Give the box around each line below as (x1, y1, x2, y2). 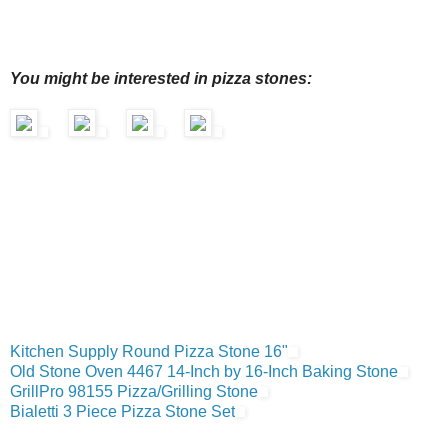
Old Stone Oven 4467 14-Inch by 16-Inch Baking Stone (10, 363, 398, 381)
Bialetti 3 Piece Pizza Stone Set (10, 403, 235, 421)
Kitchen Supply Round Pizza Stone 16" (10, 343, 288, 361)
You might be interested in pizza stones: (10, 70, 312, 88)
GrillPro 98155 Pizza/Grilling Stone (10, 383, 258, 401)
